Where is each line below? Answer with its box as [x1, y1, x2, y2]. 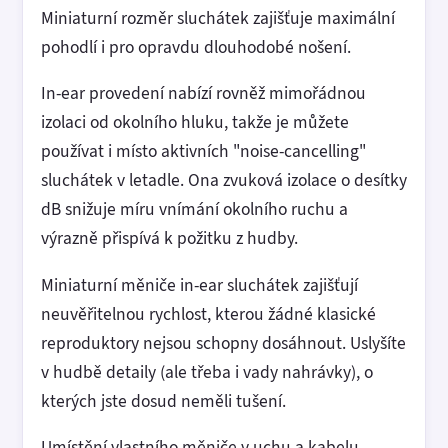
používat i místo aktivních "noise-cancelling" [41, 139, 366, 164]
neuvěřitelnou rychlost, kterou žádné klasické [41, 301, 376, 326]
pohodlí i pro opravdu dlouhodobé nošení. [41, 34, 351, 59]
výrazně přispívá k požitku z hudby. [41, 226, 298, 251]
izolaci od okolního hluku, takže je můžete [41, 110, 349, 135]
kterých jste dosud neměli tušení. [41, 388, 286, 413]
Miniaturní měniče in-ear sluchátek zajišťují [41, 272, 358, 297]
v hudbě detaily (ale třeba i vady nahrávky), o [41, 359, 373, 384]
